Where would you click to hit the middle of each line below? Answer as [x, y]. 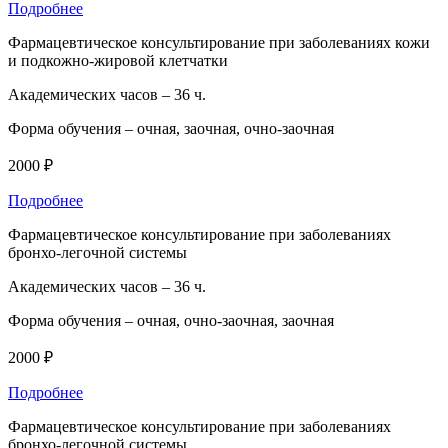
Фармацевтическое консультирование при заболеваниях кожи [219, 42]
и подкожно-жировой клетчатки [118, 60]
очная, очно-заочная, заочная [235, 320]
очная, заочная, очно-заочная [235, 128]
